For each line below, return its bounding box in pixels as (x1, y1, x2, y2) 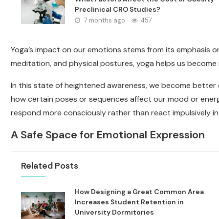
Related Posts (21, 160, 78, 172)
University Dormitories (75, 208, 154, 217)
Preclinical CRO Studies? (75, 5, 160, 14)
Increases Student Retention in (75, 197, 184, 206)
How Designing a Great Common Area (75, 187, 204, 196)
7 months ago (83, 16, 125, 24)
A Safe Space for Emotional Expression (11, 128, 205, 142)
